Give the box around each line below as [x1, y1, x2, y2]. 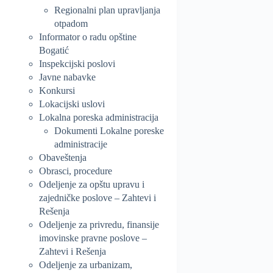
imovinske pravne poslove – [39, 232, 147, 243]
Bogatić [39, 44, 69, 55]
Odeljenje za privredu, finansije [39, 219, 159, 230]
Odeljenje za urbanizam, [39, 259, 132, 270]
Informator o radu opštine [39, 31, 136, 42]
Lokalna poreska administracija [39, 112, 158, 122]
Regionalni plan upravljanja [54, 4, 160, 15]
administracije [54, 138, 107, 149]
